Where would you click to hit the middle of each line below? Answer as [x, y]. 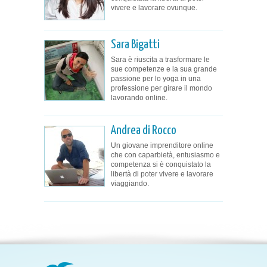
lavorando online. [139, 97]
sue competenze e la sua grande [164, 69]
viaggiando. [130, 183]
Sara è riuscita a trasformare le [160, 59]
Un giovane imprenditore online [162, 145]
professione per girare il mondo [162, 88]
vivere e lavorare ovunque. [154, 7]
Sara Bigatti [135, 44]
